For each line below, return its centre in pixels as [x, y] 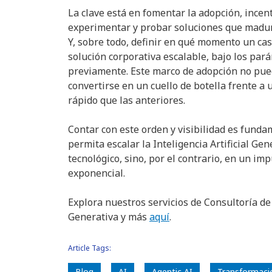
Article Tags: [89, 248]
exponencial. [97, 173]
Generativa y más [108, 217]
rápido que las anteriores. [127, 100]
